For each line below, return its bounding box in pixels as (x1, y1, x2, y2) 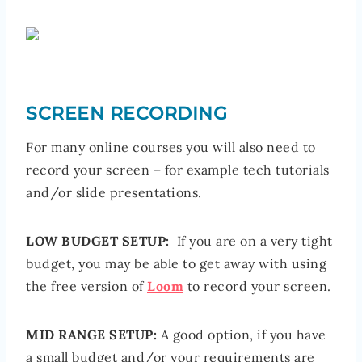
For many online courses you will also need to (26, 139, 316, 156)
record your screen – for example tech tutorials (26, 162, 330, 179)
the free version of (26, 278, 147, 295)
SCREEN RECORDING (26, 103, 227, 125)
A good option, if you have (157, 326, 326, 343)
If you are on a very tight (169, 233, 333, 250)
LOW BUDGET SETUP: (26, 233, 170, 250)
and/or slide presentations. (26, 184, 202, 201)
